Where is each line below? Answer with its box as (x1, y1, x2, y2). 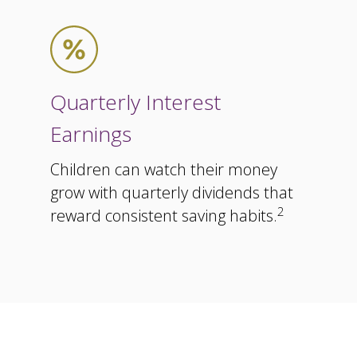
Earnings (49, 120, 131, 148)
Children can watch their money (49, 159, 277, 180)
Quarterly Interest (49, 88, 221, 116)
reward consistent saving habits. (49, 205, 277, 226)
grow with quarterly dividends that (49, 182, 293, 203)
